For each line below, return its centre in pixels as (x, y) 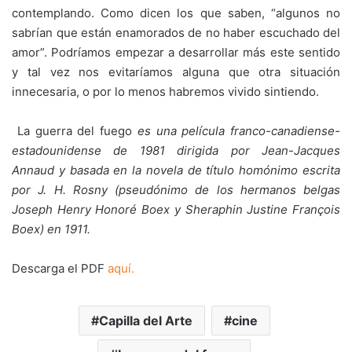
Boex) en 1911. (51, 229)
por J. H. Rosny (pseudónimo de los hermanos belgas (176, 190)
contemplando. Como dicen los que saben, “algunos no (176, 13)
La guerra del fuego (74, 131)
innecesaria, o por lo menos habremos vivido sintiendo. (165, 92)
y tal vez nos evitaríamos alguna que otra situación (176, 72)
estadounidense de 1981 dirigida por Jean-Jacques (176, 151)
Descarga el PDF (60, 269)
